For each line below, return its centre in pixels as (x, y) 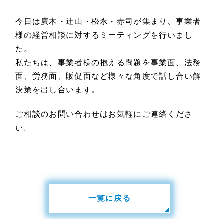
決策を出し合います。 (58, 89)
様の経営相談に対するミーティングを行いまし (104, 35)
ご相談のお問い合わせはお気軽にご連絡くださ (104, 114)
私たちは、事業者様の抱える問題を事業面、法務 (108, 62)
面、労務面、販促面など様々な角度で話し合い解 (108, 76)
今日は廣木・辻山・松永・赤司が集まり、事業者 (108, 21)
